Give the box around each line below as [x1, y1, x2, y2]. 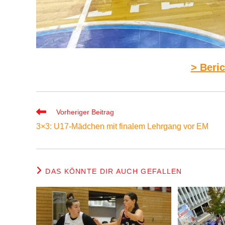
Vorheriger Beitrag [56, 107, 114, 116]
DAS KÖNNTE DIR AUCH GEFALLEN [45, 167, 182, 175]
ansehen [36, 126, 63, 134]
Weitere [36, 106, 60, 115]
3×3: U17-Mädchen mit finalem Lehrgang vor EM [36, 122, 208, 131]
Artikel [36, 116, 55, 125]
